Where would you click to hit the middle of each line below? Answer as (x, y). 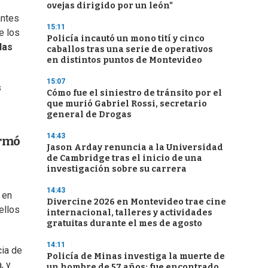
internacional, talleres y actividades (130, 213)
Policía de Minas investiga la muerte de (136, 256)
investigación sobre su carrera (117, 169)
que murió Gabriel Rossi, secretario (127, 104)
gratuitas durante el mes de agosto (124, 223)
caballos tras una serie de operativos (130, 49)
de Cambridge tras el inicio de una (124, 158)
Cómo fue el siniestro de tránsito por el (134, 93)
